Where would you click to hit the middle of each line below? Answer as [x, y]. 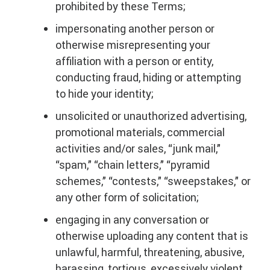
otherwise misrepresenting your [133, 45]
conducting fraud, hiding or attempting [148, 77]
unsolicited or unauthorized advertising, [151, 116]
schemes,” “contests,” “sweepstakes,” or [153, 181]
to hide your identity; [105, 94]
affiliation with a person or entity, [134, 61]
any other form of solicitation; [127, 197]
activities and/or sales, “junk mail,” [138, 149]
